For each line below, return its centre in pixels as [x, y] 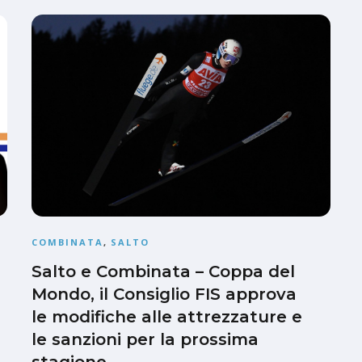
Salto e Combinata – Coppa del [163, 272]
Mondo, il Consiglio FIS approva [164, 295]
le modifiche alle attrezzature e [167, 317]
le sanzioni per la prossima [145, 340]
